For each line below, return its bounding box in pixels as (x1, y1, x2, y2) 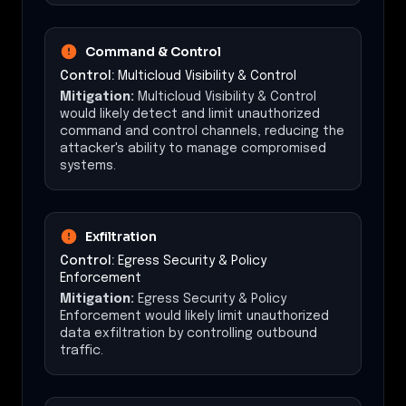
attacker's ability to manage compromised (60, 141, 326, 155)
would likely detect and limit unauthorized (60, 107, 320, 121)
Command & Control (85, 43, 221, 60)
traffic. (60, 343, 103, 357)
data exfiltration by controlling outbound (60, 326, 317, 340)
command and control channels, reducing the (60, 124, 344, 138)
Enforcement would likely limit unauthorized (60, 309, 329, 323)
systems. (60, 159, 116, 172)
